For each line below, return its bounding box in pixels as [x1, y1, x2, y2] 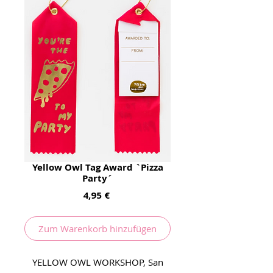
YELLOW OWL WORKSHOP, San [32, 255, 163, 268]
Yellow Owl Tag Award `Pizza [32, 160, 163, 174]
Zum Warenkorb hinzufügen [38, 222, 157, 235]
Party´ [82, 171, 113, 185]
